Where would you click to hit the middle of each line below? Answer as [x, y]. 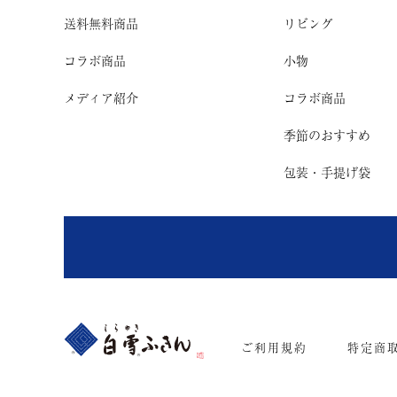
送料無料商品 [101, 23]
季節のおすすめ [327, 135]
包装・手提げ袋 [327, 172]
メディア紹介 [101, 97]
